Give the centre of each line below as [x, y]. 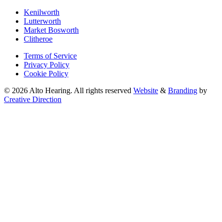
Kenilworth [42, 12]
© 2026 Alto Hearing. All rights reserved [68, 91]
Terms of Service [50, 56]
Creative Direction [33, 100]
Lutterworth [42, 21]
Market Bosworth [51, 30]
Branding [183, 91]
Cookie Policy [46, 74]
